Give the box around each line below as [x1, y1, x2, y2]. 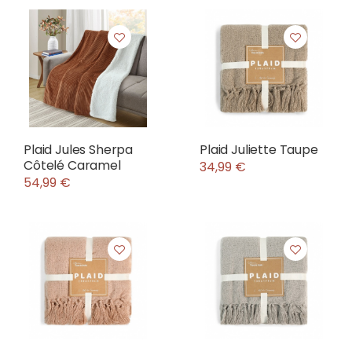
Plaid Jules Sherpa [24, 141, 134, 159]
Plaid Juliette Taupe [200, 141, 318, 159]
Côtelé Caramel [24, 156, 121, 174]
